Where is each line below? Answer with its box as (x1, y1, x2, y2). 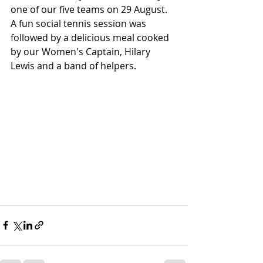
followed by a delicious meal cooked (11, 31, 171, 44)
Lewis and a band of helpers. (11, 59, 136, 72)
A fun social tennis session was (11, 17, 149, 30)
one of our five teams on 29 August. (11, 3, 170, 16)
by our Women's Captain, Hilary (11, 45, 153, 58)
